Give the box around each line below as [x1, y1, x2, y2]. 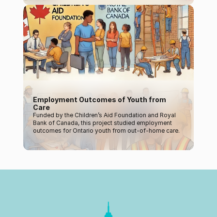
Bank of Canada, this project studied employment [33, 119, 172, 126]
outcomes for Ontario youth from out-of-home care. [33, 127, 180, 134]
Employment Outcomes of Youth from [33, 95, 166, 104]
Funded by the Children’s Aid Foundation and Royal [33, 111, 176, 119]
